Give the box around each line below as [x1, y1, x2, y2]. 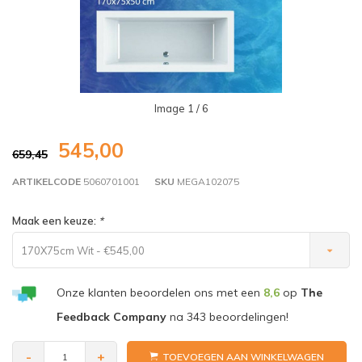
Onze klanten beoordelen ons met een [56, 284, 263, 300]
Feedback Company [56, 309, 166, 324]
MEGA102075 [175, 175, 239, 188]
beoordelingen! [205, 309, 288, 324]
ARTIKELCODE [12, 175, 81, 188]
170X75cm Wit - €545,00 [21, 243, 145, 257]
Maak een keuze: [12, 213, 99, 227]
